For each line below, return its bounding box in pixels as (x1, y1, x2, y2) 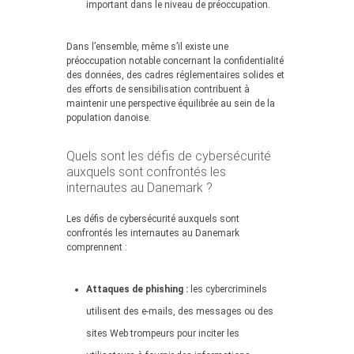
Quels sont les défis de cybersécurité (66, 149, 271, 164)
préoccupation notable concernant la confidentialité (66, 55, 284, 66)
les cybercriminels (188, 284, 267, 295)
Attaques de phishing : (86, 284, 188, 295)
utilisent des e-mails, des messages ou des (86, 306, 273, 317)
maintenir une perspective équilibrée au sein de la (66, 98, 275, 109)
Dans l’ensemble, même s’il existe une (66, 41, 228, 52)
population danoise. (66, 112, 151, 123)
